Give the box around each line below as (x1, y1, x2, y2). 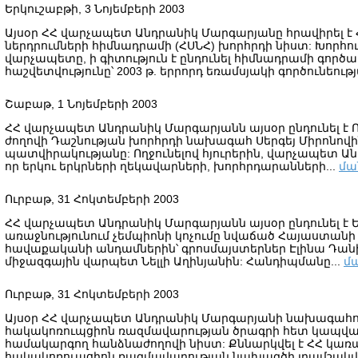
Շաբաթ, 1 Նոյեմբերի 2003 (5, 97, 157, 110)
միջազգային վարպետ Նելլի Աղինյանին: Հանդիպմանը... (5, 255, 344, 268)
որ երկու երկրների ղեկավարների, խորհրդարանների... (5, 160, 339, 173)
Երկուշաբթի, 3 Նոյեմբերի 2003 (5, 2, 185, 15)
